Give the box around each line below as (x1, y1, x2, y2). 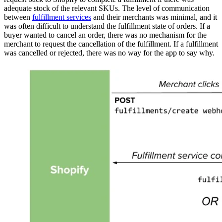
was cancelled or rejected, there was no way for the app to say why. (4, 48, 215, 57)
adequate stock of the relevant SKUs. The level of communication (4, 3, 210, 12)
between (4, 12, 32, 21)
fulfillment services (32, 12, 91, 21)
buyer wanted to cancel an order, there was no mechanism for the (4, 30, 207, 39)
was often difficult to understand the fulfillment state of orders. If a (4, 21, 210, 30)
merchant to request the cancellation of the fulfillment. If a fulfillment (4, 39, 218, 48)
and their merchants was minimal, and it (91, 12, 217, 21)
